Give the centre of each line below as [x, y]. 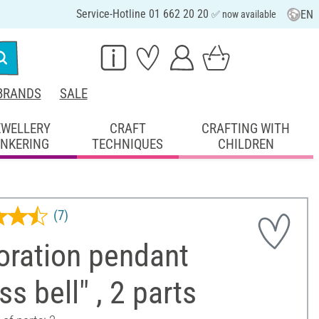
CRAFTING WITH [246, 128]
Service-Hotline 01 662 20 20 [143, 14]
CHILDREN [246, 144]
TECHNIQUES [128, 144]
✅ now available [244, 14]
